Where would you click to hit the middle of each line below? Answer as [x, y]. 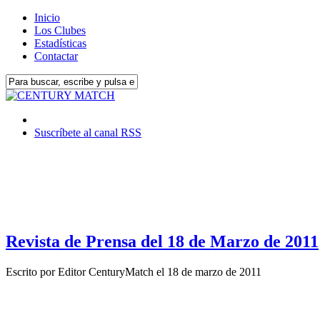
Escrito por [32, 271]
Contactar [56, 56]
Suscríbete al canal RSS [88, 132]
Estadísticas [60, 43]
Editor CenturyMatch [106, 271]
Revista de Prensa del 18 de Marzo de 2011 [162, 241]
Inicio [47, 17]
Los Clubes [60, 30]
